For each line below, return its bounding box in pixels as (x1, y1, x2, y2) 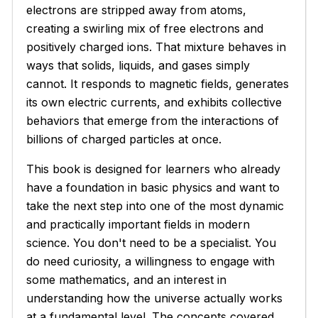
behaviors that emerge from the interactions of (26, 113, 280, 128)
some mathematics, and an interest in (26, 272, 227, 287)
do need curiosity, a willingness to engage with (26, 253, 275, 268)
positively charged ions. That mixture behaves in (26, 39, 287, 54)
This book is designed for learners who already (26, 161, 281, 176)
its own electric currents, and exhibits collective (26, 94, 283, 109)
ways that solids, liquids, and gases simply (26, 57, 251, 72)
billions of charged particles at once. (26, 131, 222, 146)
